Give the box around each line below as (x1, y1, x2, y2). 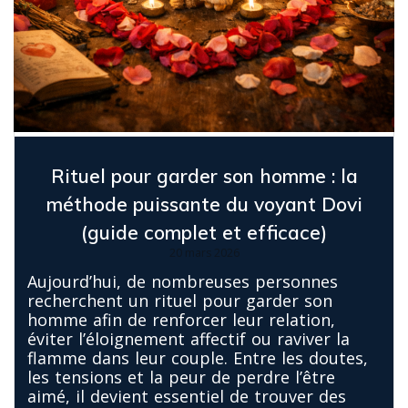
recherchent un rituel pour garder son (27, 289, 332, 311)
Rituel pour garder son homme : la (50, 163, 358, 188)
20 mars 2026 (168, 244, 240, 260)
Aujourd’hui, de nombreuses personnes (27, 270, 338, 292)
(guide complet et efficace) (81, 219, 327, 244)
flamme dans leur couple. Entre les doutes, (27, 346, 368, 369)
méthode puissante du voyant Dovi (46, 191, 362, 216)
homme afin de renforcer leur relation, (27, 308, 335, 331)
